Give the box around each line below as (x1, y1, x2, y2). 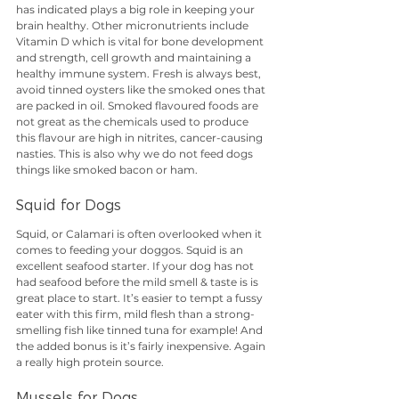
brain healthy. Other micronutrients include (16, 19, 251, 33)
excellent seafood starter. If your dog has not (16, 259, 256, 273)
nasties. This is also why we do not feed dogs (16, 147, 256, 161)
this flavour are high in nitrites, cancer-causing (16, 131, 265, 145)
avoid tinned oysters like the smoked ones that (16, 83, 268, 97)
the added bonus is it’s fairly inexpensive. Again (16, 339, 268, 354)
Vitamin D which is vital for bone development (16, 35, 266, 49)
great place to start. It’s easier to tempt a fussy (16, 291, 265, 305)
